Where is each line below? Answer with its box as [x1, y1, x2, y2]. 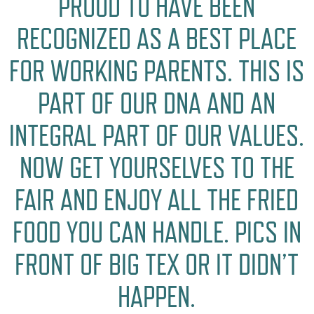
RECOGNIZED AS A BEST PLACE [17, 21, 297, 56]
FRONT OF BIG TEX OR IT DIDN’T [15, 247, 299, 282]
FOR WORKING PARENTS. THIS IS [9, 53, 305, 88]
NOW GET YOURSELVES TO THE [19, 150, 294, 185]
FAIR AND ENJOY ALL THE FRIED [15, 182, 299, 217]
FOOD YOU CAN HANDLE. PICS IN [12, 214, 301, 250]
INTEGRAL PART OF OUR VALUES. [9, 118, 305, 153]
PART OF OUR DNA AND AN [38, 86, 276, 121]
